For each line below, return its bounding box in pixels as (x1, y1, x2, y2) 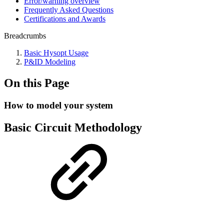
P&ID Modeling (24, 57, 75, 66)
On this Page (4, 76, 69, 89)
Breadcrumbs (4, 31, 46, 40)
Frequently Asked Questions (24, 5, 113, 14)
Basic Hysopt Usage (24, 48, 88, 57)
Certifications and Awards (24, 14, 105, 23)
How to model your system (4, 99, 113, 110)
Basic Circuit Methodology (4, 120, 142, 134)
